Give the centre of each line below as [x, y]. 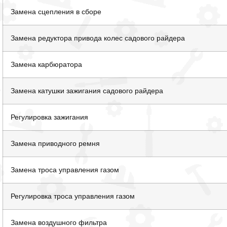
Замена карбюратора [47, 65]
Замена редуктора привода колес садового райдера [98, 38]
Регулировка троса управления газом [73, 196]
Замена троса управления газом [65, 170]
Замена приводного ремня [55, 144]
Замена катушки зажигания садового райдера [87, 91]
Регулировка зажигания [50, 117]
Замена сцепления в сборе [56, 12]
